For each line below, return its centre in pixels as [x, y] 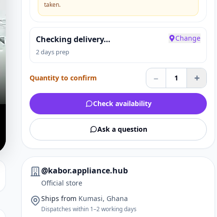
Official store [62, 183]
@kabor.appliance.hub [85, 170]
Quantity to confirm [63, 78]
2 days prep [53, 52]
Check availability [122, 103]
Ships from [59, 198]
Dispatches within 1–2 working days [89, 209]
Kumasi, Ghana [103, 198]
